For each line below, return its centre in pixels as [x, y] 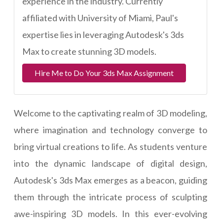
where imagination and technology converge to [110, 130]
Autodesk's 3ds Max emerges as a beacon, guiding [110, 180]
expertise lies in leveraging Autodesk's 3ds [103, 35]
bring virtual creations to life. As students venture [110, 147]
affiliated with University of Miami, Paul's [100, 18]
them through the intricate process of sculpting [110, 197]
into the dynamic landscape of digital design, [110, 164]
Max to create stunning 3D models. [89, 51]
